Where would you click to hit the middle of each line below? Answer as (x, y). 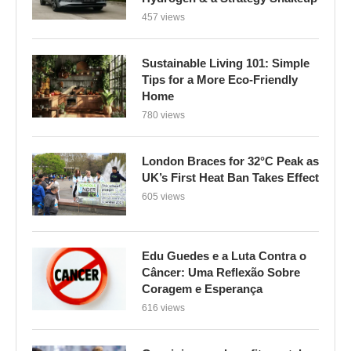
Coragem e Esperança (202, 288)
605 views (163, 196)
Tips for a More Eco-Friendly (220, 79)
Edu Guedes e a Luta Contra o (224, 255)
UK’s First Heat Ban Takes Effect (230, 177)
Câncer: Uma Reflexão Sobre (221, 272)
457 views (163, 17)
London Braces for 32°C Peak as (230, 161)
